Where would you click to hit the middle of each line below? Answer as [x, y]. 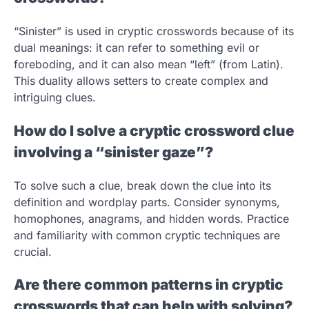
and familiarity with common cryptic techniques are [147, 235]
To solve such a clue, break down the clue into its [142, 185]
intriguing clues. [55, 98]
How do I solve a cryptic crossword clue [154, 130]
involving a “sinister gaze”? [113, 152]
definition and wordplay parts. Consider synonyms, [147, 202]
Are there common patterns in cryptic [149, 285]
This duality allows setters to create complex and [141, 81]
